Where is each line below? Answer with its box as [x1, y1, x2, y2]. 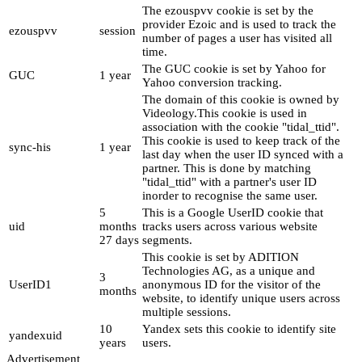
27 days [99, 234, 139, 247]
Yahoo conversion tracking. [142, 76, 282, 90]
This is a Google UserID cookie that [142, 206, 323, 220]
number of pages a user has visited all [142, 32, 332, 45]
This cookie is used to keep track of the [142, 134, 340, 148]
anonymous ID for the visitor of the [142, 278, 321, 292]
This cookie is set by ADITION [142, 250, 299, 264]
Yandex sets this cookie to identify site [142, 322, 336, 336]
